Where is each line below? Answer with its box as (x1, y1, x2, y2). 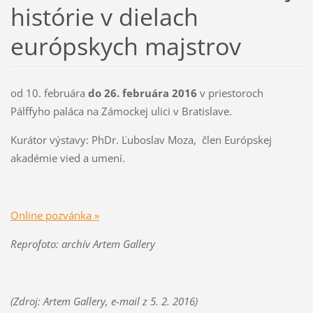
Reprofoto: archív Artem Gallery (10, 237, 155, 252)
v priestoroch (196, 86, 263, 101)
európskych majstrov (10, 29, 241, 62)
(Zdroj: (10, 294, 43, 309)
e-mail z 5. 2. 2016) (110, 294, 198, 309)
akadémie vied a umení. (10, 151, 125, 166)
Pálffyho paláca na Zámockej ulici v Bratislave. (10, 104, 232, 119)
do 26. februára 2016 (87, 86, 197, 101)
